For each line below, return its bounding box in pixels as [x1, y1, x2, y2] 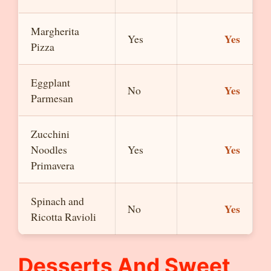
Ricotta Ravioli [31, 209, 96, 224]
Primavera [31, 158, 74, 172]
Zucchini [31, 126, 70, 141]
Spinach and [31, 194, 84, 208]
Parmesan [31, 91, 73, 105]
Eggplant [31, 75, 70, 90]
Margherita [31, 24, 79, 38]
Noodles [31, 142, 67, 157]
